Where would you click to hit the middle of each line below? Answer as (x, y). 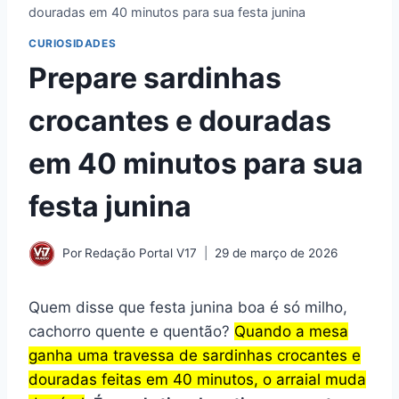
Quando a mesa (291, 331)
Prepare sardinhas (155, 78)
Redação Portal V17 (141, 253)
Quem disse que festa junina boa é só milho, (188, 307)
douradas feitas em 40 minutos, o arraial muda (197, 379)
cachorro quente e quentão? (131, 331)
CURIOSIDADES (73, 44)
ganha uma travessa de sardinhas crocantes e (195, 355)
